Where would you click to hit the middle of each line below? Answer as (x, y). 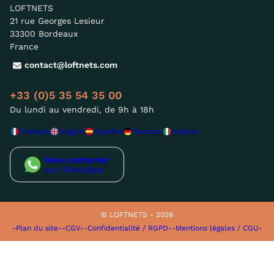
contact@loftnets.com (71, 65)
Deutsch (147, 131)
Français (35, 131)
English (72, 131)
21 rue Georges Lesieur (57, 20)
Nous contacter (77, 159)
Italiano (185, 131)
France (24, 46)
